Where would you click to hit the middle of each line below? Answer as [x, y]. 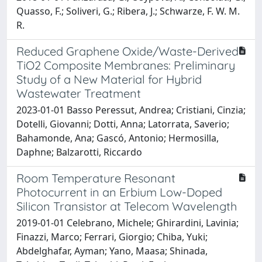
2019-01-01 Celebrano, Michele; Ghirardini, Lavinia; [127, 223]
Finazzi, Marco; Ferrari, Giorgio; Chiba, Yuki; [112, 237]
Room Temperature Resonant [96, 178]
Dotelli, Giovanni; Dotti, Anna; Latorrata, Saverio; [123, 124]
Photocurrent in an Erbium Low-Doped [119, 192]
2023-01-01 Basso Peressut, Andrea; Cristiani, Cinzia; [131, 110]
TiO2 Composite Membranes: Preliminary [126, 65]
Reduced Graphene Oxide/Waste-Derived [127, 51]
